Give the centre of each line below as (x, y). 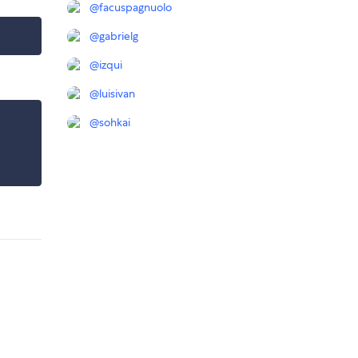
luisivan (117, 94)
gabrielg (119, 36)
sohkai (115, 123)
